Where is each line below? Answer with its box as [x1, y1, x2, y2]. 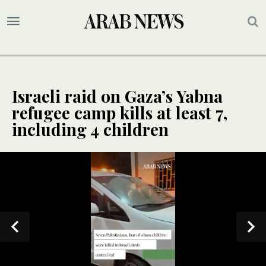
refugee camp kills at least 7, [12, 102, 227, 124]
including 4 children [12, 118, 169, 141]
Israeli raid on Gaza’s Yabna [12, 85, 223, 107]
